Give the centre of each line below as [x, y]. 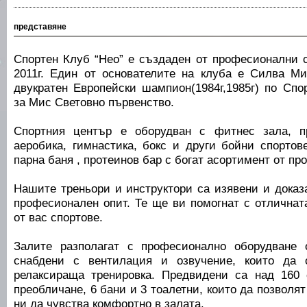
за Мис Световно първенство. [94, 102]
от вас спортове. [58, 218]
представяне [40, 27]
